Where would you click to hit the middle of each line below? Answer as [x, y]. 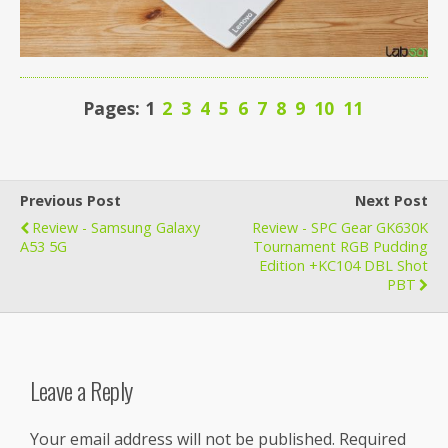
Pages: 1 [121, 107]
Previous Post [70, 200]
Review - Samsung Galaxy [116, 227]
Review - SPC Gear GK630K [340, 227]
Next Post [391, 200]
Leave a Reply [81, 390]
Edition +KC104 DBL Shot [343, 265]
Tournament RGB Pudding [340, 246]
